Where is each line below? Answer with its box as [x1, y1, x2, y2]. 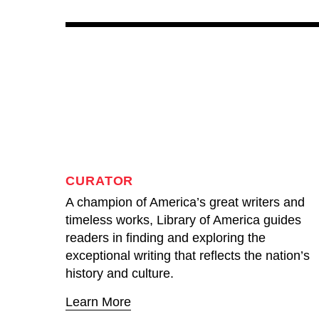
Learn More [66, 295, 131, 309]
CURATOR [66, 174, 134, 188]
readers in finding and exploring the [66, 231, 266, 245]
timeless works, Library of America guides [66, 213, 301, 227]
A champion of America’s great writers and [66, 195, 305, 209]
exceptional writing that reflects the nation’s [66, 249, 310, 263]
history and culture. [66, 266, 174, 281]
